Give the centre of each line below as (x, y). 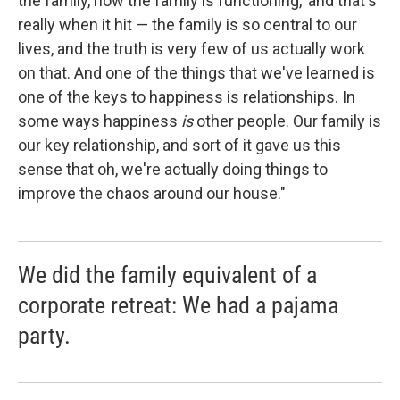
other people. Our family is (287, 121)
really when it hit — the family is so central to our (187, 25)
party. (44, 336)
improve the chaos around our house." (152, 193)
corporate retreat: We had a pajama (178, 305)
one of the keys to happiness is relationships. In (187, 97)
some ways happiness (100, 121)
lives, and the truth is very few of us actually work (192, 49)
